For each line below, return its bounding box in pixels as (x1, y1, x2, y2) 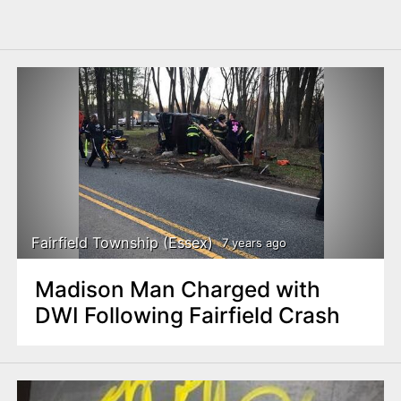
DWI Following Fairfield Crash (34, 301, 340, 328)
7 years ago (221, 235, 286, 251)
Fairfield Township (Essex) (31, 234, 214, 252)
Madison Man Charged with (34, 275, 320, 303)
